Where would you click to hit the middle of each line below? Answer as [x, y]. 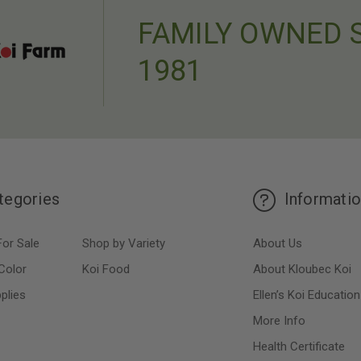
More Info [279, 320]
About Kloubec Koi [302, 269]
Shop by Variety [123, 243]
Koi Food [106, 269]
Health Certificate [299, 346]
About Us [278, 243]
